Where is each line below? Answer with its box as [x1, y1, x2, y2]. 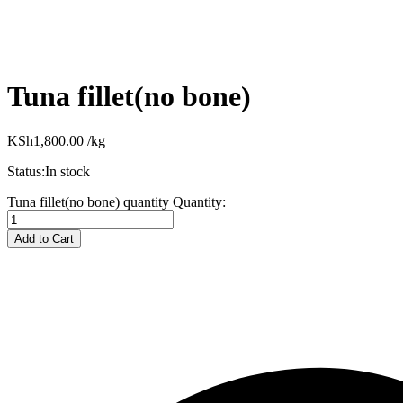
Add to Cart [14, 231, 74, 246]
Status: [7, 163, 45, 179]
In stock [45, 163, 90, 179]
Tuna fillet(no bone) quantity [7, 193, 169, 210]
